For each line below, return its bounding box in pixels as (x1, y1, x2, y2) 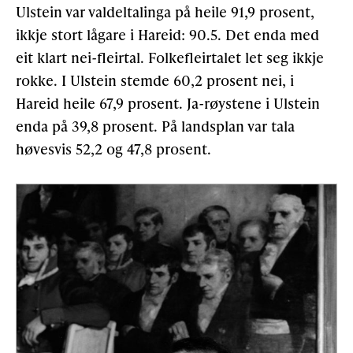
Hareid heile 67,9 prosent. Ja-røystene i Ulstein (16, 92, 320, 113)
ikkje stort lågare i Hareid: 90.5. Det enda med (16, 24, 319, 44)
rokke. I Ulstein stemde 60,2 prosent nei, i (16, 69, 294, 90)
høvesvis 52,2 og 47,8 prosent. (16, 138, 211, 158)
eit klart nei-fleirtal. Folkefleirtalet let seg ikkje (16, 46, 324, 67)
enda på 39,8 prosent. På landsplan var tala (16, 115, 295, 136)
